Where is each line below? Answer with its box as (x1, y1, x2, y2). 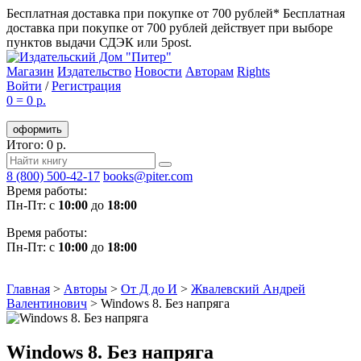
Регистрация (52, 79, 121, 93)
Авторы (64, 282, 107, 296)
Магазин (6, 64, 54, 78)
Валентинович (6, 297, 87, 310)
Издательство (57, 64, 131, 78)
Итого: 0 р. (6, 138, 66, 151)
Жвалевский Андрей (191, 282, 305, 296)
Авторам (185, 64, 234, 78)
